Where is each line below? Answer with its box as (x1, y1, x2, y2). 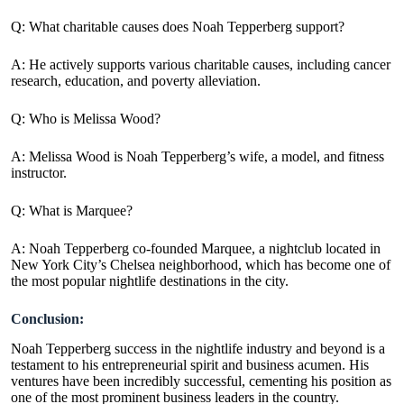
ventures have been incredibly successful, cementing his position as (11, 372, 391, 389)
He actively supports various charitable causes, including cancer (29, 56, 390, 72)
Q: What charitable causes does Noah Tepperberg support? (11, 18, 344, 34)
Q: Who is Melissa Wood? (11, 110, 161, 126)
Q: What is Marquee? (11, 202, 133, 218)
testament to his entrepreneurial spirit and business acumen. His (11, 356, 369, 372)
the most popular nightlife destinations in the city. (11, 272, 289, 289)
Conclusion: (11, 310, 84, 326)
